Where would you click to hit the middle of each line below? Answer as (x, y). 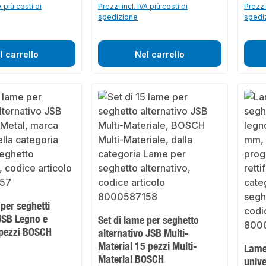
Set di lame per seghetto (149, 220)
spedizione (118, 17)
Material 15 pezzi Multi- (148, 246)
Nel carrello (160, 55)
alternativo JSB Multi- (144, 233)
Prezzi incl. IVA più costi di (143, 7)
